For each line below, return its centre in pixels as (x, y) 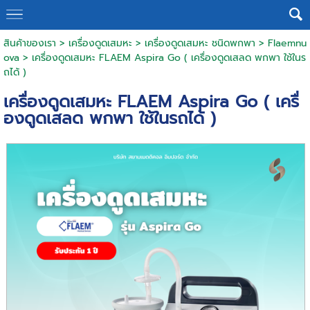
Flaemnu (287, 43)
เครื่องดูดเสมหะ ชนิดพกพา (200, 43)
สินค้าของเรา (29, 43)
